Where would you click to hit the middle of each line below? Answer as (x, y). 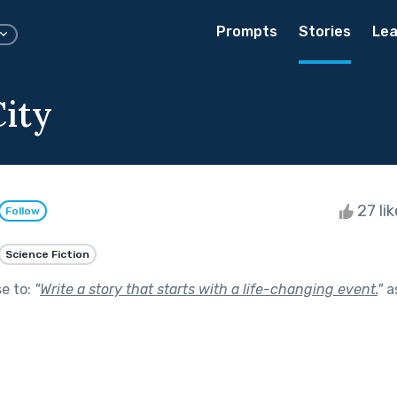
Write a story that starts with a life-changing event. (209, 289)
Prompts (247, 31)
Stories (325, 31)
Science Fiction (47, 254)
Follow (23, 211)
